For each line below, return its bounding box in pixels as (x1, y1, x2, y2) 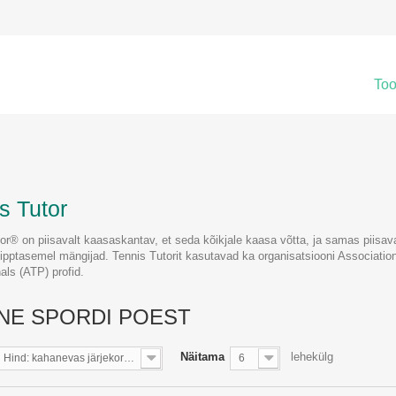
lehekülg (291, 350, 333, 363)
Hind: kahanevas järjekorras (124, 352, 134, 364)
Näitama (180, 350, 225, 363)
